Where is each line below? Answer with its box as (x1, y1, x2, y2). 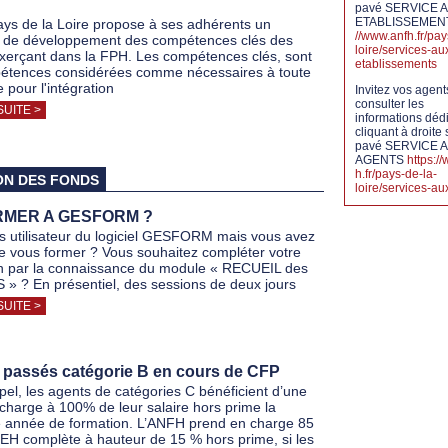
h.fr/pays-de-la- (355, 167, 437, 181)
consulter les (355, 97, 424, 111)
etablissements (355, 57, 437, 71)
